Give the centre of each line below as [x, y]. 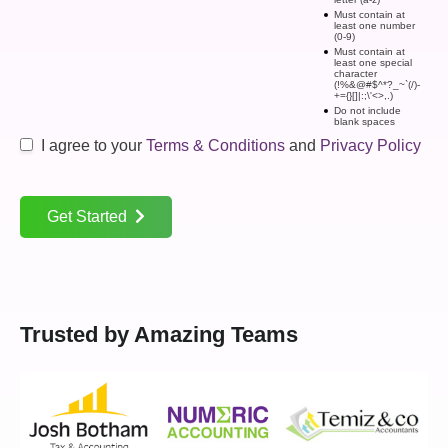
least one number [374, 25]
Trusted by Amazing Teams [159, 334]
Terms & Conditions [215, 145]
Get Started [87, 216]
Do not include [367, 110]
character [355, 73]
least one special [373, 62]
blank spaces [364, 121]
